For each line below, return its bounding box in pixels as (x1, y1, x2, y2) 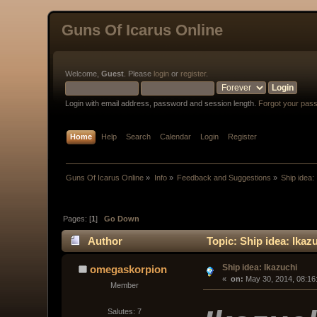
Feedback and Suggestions (177, 173, 272, 183)
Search (126, 132, 151, 142)
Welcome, (65, 69, 102, 78)
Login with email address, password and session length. (65, 99, 259, 108)
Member (110, 280, 139, 289)
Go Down (104, 214, 140, 223)
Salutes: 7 (107, 306, 142, 316)
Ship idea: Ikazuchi (222, 262, 298, 272)
